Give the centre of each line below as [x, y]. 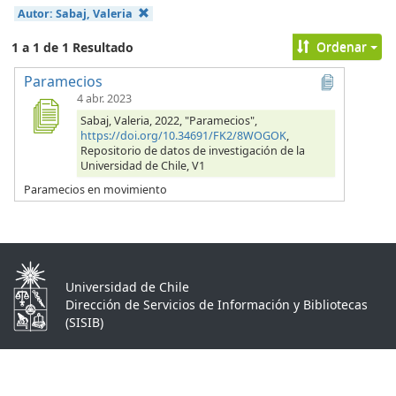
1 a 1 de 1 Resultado [72, 47]
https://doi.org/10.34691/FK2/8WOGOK [183, 135]
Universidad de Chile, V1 [143, 165]
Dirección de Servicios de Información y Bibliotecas [217, 304]
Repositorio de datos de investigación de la [193, 150]
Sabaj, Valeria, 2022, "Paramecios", [169, 120]
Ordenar [341, 46]
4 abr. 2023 [104, 98]
